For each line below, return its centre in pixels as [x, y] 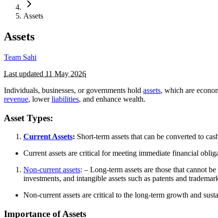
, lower [40, 99]
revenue [16, 99]
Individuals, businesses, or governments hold [73, 90]
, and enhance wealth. [112, 99]
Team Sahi [20, 57]
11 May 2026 [66, 73]
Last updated [25, 73]
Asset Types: [28, 118]
